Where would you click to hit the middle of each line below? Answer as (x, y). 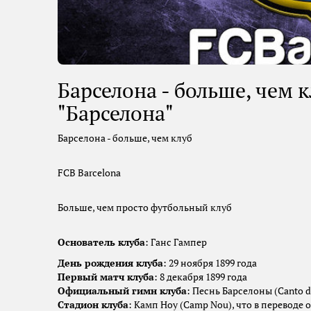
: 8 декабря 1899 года (201, 277)
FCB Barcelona (89, 173)
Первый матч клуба (106, 277)
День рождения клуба (110, 263)
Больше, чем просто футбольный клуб (145, 208)
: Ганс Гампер (177, 243)
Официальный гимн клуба (122, 291)
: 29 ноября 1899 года (211, 263)
